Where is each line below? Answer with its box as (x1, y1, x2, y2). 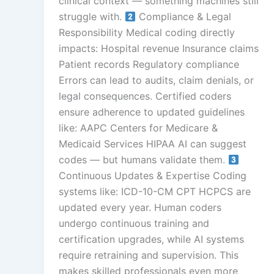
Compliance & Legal (136, 10, 232, 23)
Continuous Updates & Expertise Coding (59, 169, 246, 182)
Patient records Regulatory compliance (59, 57, 239, 70)
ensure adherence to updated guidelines (59, 105, 245, 118)
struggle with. (59, 10, 125, 23)
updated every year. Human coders (59, 201, 221, 213)
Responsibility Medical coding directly (59, 26, 235, 39)
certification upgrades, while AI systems (59, 232, 244, 245)
